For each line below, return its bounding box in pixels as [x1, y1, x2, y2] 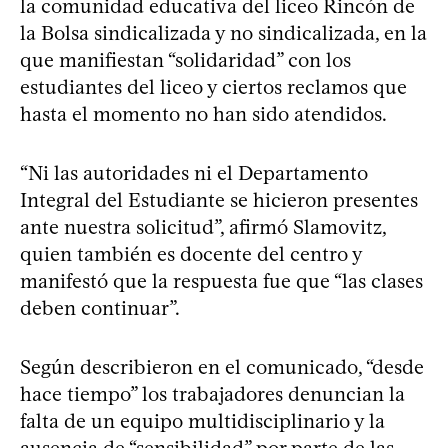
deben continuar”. [20, 295, 180, 320]
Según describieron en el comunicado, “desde [20, 354, 424, 379]
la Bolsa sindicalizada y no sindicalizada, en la [20, 20, 427, 45]
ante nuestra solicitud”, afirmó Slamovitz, [20, 214, 386, 239]
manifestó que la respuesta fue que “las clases [20, 268, 423, 293]
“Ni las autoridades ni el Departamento [20, 160, 368, 185]
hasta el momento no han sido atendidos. [20, 101, 387, 126]
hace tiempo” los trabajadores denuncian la [20, 381, 405, 406]
